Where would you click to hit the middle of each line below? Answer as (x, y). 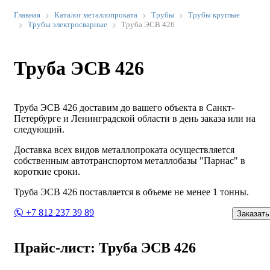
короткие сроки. (47, 171)
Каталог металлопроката (96, 15)
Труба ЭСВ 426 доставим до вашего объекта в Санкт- (124, 107)
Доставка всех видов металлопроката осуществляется (124, 149)
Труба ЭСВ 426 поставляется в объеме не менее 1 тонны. (131, 192)
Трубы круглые (214, 15)
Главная (27, 15)
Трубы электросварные (67, 24)
